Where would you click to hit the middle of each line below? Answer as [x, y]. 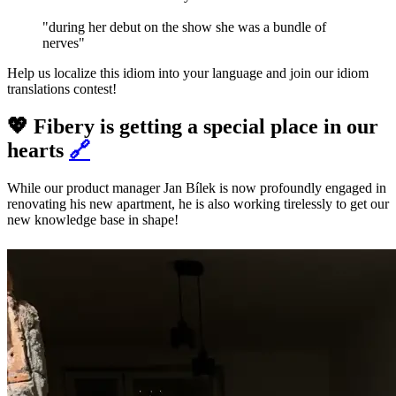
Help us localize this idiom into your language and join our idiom [188, 73]
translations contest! [62, 89]
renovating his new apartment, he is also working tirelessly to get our [198, 203]
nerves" [64, 43]
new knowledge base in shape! [93, 219]
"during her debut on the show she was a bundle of [184, 27]
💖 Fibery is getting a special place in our [193, 127]
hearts [38, 151]
